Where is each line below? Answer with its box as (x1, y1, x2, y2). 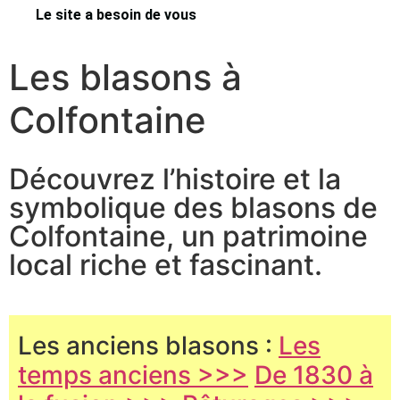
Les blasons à (9, 55, 242, 99)
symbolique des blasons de (9, 190, 378, 225)
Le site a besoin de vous (36, 6, 196, 23)
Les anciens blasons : (18, 330, 279, 361)
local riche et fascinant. (9, 247, 322, 282)
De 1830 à (254, 360, 373, 390)
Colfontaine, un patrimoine (9, 219, 368, 254)
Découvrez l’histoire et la (9, 162, 341, 196)
